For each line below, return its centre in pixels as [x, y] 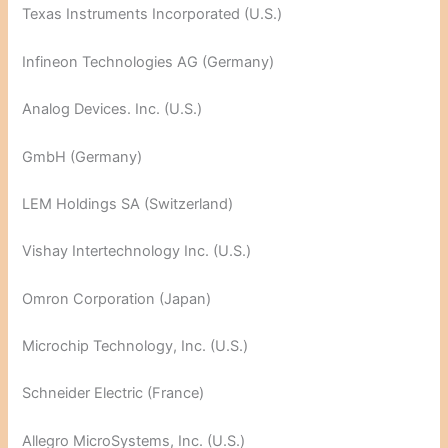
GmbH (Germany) [82, 156]
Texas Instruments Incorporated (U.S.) [152, 14]
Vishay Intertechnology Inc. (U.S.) [137, 251]
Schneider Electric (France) [113, 393]
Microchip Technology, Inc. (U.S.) [135, 345]
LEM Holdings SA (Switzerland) [128, 203]
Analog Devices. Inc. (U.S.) [112, 109]
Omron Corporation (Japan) [117, 298]
